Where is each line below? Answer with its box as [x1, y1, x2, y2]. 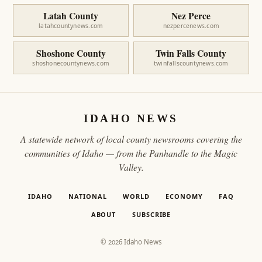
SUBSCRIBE [132, 209, 171, 219]
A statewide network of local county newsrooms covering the [20, 132, 242, 145]
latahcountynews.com [39, 21, 104, 30]
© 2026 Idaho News [100, 237, 162, 247]
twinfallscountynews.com [153, 58, 229, 67]
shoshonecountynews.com [32, 58, 109, 67]
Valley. [118, 160, 144, 173]
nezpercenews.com [163, 21, 219, 30]
